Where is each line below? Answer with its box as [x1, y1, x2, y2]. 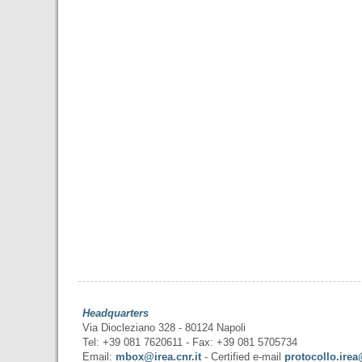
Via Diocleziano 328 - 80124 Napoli [82, 322, 246, 334]
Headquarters [82, 307, 149, 319]
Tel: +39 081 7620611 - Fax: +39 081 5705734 [82, 336, 298, 348]
